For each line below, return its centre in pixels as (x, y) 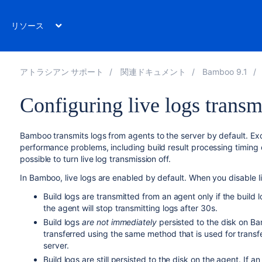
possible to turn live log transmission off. (95, 159)
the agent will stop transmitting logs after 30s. (130, 208)
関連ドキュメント (153, 72)
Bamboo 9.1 (225, 72)
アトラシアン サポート (62, 72)
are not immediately (119, 222)
